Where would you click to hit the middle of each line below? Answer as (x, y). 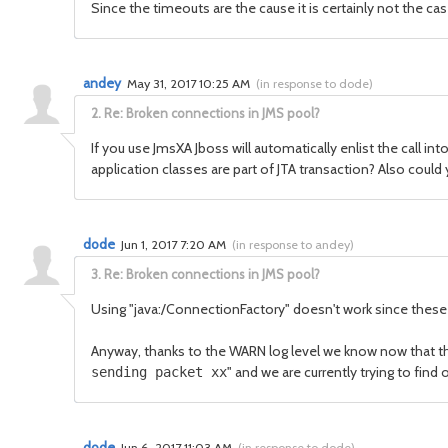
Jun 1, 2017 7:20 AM (175, 244)
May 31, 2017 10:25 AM (190, 83)
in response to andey (293, 244)
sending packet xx (159, 372)
